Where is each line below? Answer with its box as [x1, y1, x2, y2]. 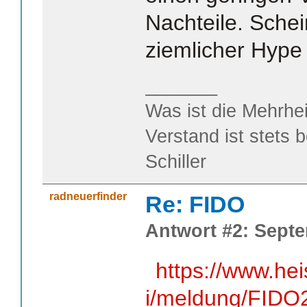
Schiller [145, 151, 206, 173]
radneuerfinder [49, 191, 127, 203]
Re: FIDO [145, 191, 245, 218]
